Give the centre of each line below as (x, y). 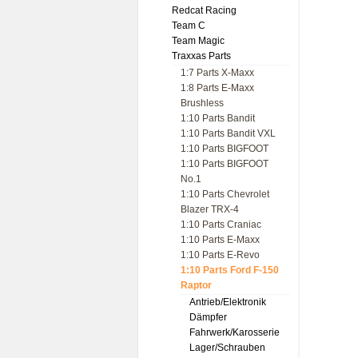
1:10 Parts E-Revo (220, 255)
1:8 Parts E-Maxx (217, 88)
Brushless (202, 103)
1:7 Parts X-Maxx (217, 73)
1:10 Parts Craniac (221, 225)
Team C (189, 26)
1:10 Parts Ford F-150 (230, 270)
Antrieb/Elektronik (228, 302)
